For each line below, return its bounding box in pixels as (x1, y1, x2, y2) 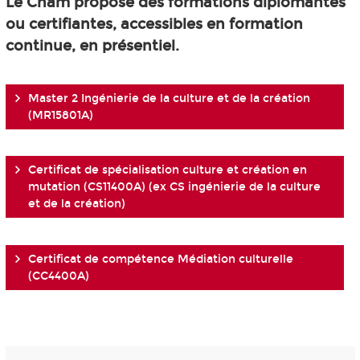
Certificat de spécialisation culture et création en (27, 163, 307, 178)
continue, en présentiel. (5, 36, 179, 55)
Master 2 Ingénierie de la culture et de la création (27, 91, 310, 105)
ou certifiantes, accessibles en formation (5, 14, 303, 33)
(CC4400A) (27, 268, 89, 283)
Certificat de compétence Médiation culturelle (27, 252, 293, 266)
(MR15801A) (27, 108, 93, 122)
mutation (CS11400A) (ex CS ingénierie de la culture (27, 180, 321, 194)
